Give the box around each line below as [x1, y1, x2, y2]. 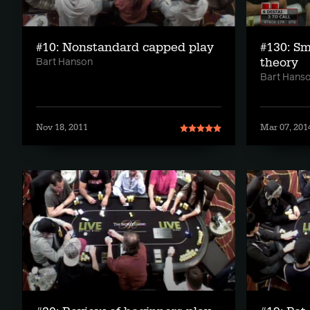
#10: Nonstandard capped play [36, 39, 214, 56]
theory [260, 55, 298, 71]
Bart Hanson [36, 57, 93, 68]
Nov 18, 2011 [36, 122, 88, 134]
